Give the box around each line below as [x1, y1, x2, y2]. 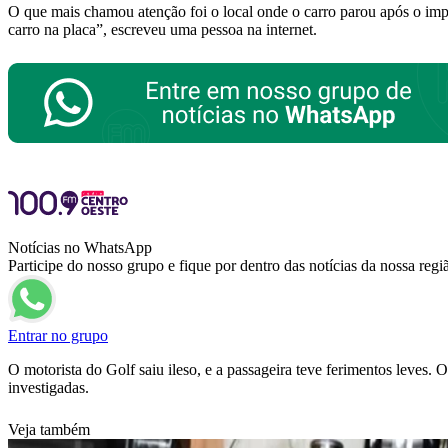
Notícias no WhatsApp [8, 239, 152, 257]
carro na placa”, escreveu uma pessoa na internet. [8, 21, 317, 39]
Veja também [8, 421, 90, 439]
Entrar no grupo [8, 327, 108, 345]
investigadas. [8, 379, 89, 397]
